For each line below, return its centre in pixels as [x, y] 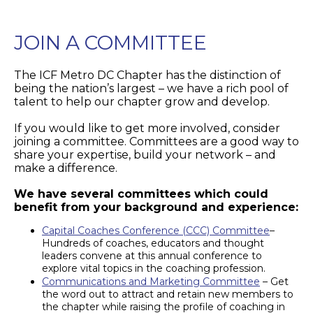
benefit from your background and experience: [156, 208]
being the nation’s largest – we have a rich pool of [151, 89]
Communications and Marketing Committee [151, 282]
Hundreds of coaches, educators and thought [153, 243]
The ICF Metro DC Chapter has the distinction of [147, 75]
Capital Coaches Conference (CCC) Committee [156, 231]
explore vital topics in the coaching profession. [154, 269]
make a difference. [66, 168]
